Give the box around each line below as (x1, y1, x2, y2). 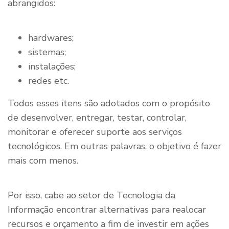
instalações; (28, 60, 76, 73)
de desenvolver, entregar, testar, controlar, (8, 111, 187, 124)
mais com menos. (8, 154, 78, 167)
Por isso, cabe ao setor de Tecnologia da (8, 189, 175, 201)
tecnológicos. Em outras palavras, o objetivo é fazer (8, 140, 221, 152)
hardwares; (28, 31, 74, 44)
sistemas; (28, 45, 66, 58)
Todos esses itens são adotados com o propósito (8, 97, 210, 109)
